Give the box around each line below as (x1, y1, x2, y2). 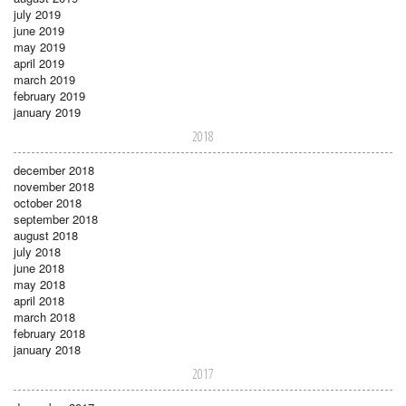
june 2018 (14, 258, 64, 276)
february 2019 (14, 86, 85, 104)
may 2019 (14, 37, 65, 55)
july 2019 (14, 5, 61, 23)
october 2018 (14, 193, 82, 211)
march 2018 (14, 307, 75, 325)
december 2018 (14, 160, 94, 179)
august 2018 (14, 226, 78, 244)
